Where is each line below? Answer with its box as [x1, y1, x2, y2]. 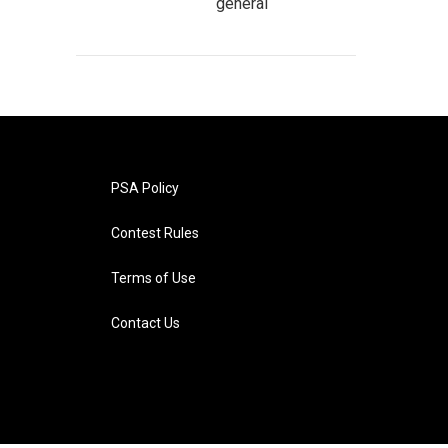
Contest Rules [110, 225, 199, 241]
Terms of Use [110, 270, 196, 286]
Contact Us [110, 315, 180, 331]
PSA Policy [110, 180, 179, 196]
